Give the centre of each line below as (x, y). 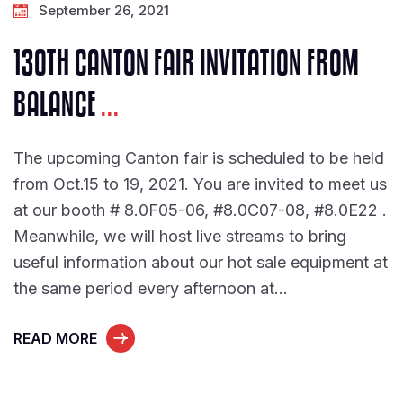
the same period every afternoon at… (151, 288)
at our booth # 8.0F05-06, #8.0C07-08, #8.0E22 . (200, 210)
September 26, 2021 (104, 10)
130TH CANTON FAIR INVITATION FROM (186, 64)
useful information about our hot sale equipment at (201, 262)
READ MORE (55, 338)
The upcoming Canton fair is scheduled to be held (199, 158)
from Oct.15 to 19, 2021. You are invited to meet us (200, 184)
